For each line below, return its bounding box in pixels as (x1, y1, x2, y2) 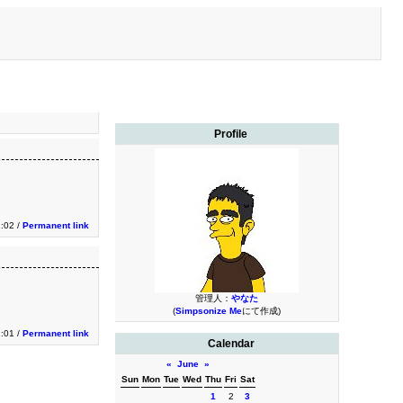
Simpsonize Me (175, 306, 242, 316)
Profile (214, 128, 248, 140)
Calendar (207, 337, 255, 350)
